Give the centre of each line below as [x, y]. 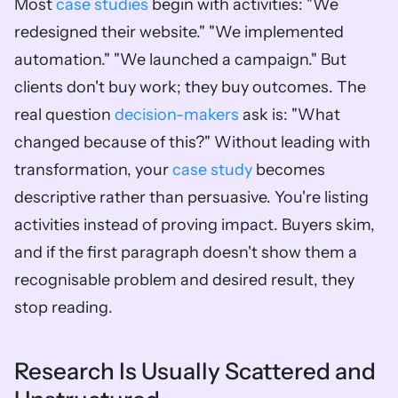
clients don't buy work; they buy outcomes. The [190, 87]
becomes [289, 170]
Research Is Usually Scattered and [195, 371]
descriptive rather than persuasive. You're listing [191, 197]
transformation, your [93, 170]
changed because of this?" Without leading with [192, 142]
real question [64, 115]
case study [212, 170]
